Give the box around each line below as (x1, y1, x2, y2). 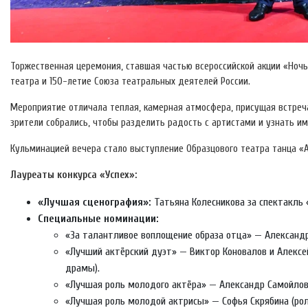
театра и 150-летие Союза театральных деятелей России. (10, 76, 250, 88)
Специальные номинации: (38, 212, 159, 225)
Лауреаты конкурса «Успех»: (10, 169, 137, 181)
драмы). (65, 262, 100, 275)
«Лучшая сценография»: (38, 196, 151, 209)
